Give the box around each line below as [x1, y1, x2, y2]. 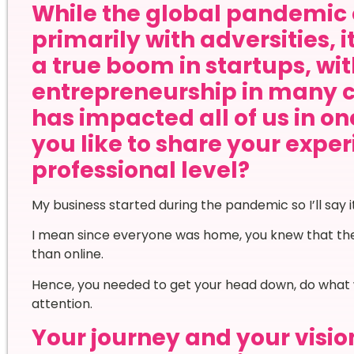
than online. [31, 245, 107, 264]
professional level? [31, 154, 250, 186]
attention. [31, 294, 92, 313]
